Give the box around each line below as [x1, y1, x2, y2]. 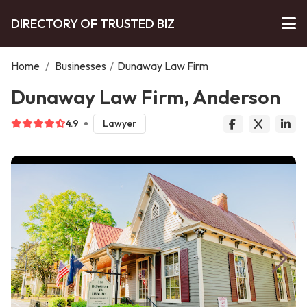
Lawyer [102, 117, 136, 130]
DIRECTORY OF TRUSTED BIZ [11, 15, 175, 32]
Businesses [55, 59, 106, 73]
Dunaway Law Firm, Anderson [11, 84, 280, 109]
